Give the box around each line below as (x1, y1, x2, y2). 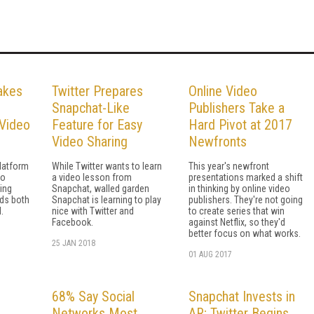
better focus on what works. (189, 227, 301, 239)
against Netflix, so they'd (189, 216, 285, 228)
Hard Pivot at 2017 (189, 116, 292, 133)
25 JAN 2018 (52, 238, 95, 248)
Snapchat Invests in (189, 287, 295, 305)
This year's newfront (189, 160, 269, 172)
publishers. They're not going (189, 193, 303, 205)
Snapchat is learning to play (52, 193, 161, 205)
